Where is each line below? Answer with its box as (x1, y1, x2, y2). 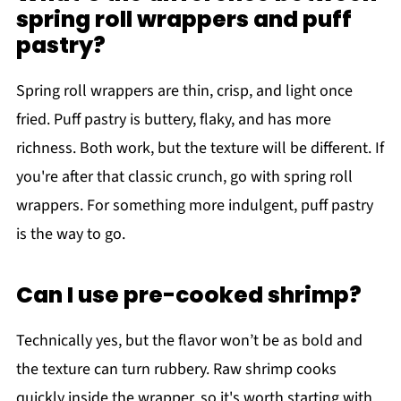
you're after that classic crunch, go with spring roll (15, 165, 353, 188)
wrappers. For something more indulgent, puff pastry (15, 193, 373, 217)
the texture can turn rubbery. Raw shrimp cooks (15, 357, 337, 380)
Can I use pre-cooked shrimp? (15, 278, 362, 311)
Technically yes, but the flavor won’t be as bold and (15, 328, 363, 352)
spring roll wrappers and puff (15, 3, 352, 35)
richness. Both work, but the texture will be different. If (15, 136, 384, 159)
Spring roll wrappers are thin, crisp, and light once (15, 79, 353, 102)
